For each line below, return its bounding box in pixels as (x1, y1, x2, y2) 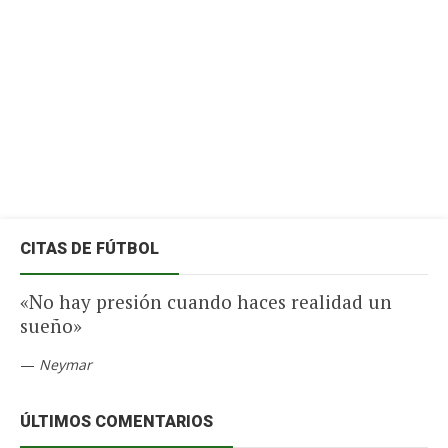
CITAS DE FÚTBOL (20, 239, 159, 259)
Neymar (39, 355, 92, 375)
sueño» (20, 313, 82, 339)
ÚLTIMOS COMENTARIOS (20, 412, 213, 432)
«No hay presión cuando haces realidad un (20, 289, 392, 315)
